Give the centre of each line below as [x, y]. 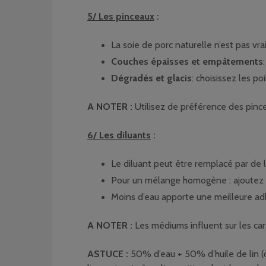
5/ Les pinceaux [121, 16]
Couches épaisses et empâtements [187, 61]
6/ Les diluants [119, 135]
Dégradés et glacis [151, 78]
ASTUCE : [108, 254]
